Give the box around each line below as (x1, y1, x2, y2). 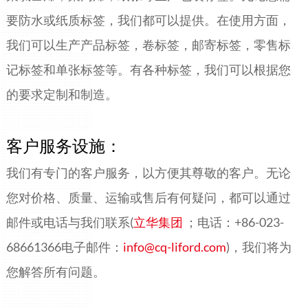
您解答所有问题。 (5, 264, 105, 280)
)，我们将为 (225, 239, 291, 255)
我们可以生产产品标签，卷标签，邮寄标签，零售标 (5, 37, 291, 53)
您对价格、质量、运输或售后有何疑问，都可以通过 (5, 190, 291, 206)
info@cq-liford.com (122, 239, 226, 255)
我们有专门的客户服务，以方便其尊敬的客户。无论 (5, 165, 291, 181)
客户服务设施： (5, 135, 122, 156)
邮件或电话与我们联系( (5, 214, 133, 230)
